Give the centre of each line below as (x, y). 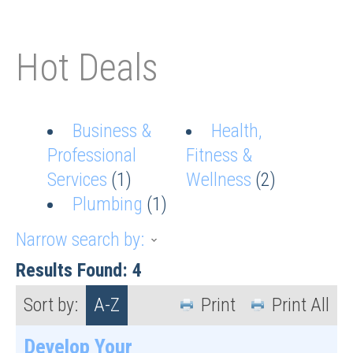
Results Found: (74, 270)
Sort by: (51, 305)
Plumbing (108, 204)
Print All (301, 305)
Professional (92, 155)
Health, (236, 130)
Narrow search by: (80, 239)
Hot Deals (87, 67)
